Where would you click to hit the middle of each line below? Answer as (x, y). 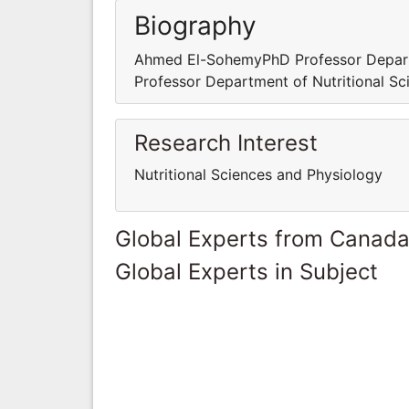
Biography (195, 25)
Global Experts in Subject (246, 271)
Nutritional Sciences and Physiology (258, 174)
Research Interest (226, 142)
